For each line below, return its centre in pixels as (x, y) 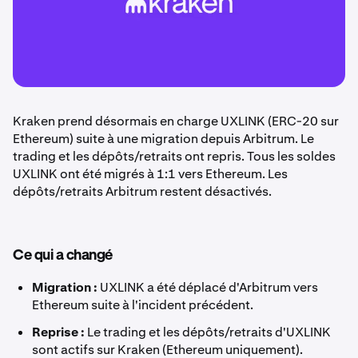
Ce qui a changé (63, 255)
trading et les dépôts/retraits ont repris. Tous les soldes (174, 156)
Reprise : (58, 332)
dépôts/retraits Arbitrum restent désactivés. (142, 191)
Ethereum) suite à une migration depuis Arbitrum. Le (163, 138)
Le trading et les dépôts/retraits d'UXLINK (208, 332)
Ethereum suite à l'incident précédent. (143, 304)
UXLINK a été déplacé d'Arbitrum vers (208, 287)
